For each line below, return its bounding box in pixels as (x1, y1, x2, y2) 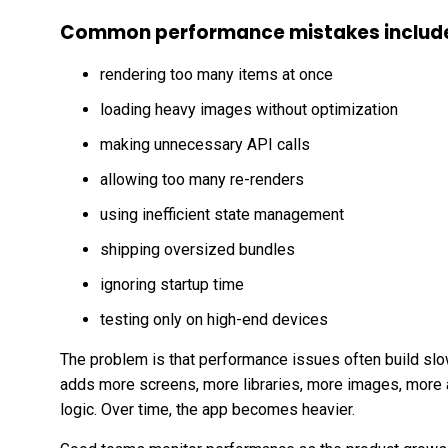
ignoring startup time (100, 274, 244, 294)
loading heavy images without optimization (100, 99, 398, 119)
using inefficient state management (100, 204, 344, 224)
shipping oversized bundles (100, 239, 295, 259)
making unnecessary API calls (100, 134, 310, 154)
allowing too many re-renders (100, 169, 304, 189)
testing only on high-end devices (100, 309, 328, 329)
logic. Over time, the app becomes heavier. (60, 399, 355, 419)
